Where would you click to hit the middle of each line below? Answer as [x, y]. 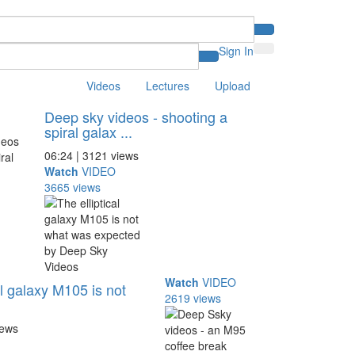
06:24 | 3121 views [91, 155]
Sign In [236, 51]
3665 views [72, 187]
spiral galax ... [88, 132]
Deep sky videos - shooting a [136, 116]
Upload [233, 86]
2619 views [193, 298]
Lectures [168, 86]
